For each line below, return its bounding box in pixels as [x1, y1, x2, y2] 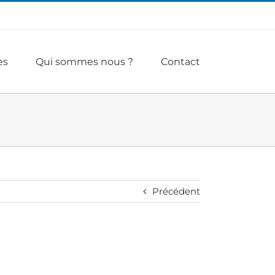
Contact [161, 56, 200, 68]
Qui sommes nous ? [36, 56, 133, 68]
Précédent [152, 185, 200, 197]
